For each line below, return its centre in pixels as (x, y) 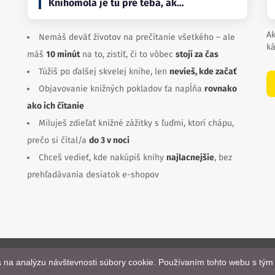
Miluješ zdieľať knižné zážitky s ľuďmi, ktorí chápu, (136, 123)
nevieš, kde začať (203, 72)
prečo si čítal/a (58, 140)
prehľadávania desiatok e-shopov (93, 175)
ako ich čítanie (56, 106)
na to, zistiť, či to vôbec (128, 54)
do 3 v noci (109, 140)
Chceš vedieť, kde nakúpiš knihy (103, 157)
